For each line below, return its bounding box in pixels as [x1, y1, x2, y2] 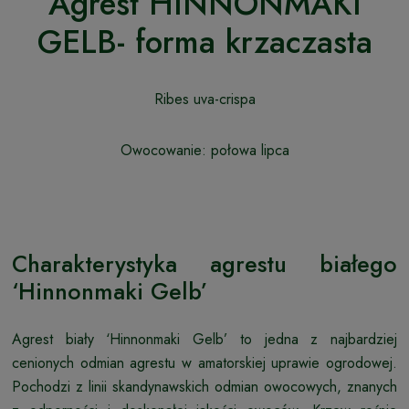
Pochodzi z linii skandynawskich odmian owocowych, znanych [12, 375, 397, 397]
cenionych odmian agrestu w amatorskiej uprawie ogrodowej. [12, 351, 397, 373]
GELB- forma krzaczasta [37, 18, 372, 65]
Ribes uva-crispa [153, 88, 256, 110]
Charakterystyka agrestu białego [12, 246, 397, 280]
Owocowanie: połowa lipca [120, 139, 289, 161]
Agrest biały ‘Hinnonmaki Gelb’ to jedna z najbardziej [12, 328, 397, 350]
